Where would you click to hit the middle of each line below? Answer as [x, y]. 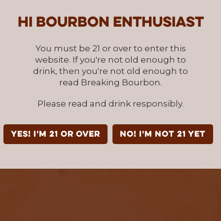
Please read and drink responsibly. [110, 103]
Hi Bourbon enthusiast [110, 23]
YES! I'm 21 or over [55, 134]
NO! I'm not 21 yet [163, 134]
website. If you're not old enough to [110, 59]
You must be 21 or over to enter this [110, 48]
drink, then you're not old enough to [110, 71]
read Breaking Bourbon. [110, 82]
